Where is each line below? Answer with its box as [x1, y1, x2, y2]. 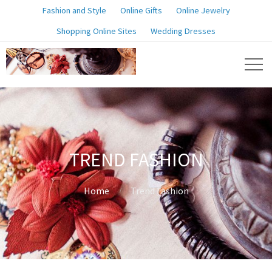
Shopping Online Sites [56, 25, 137, 36]
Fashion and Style [42, 5, 106, 16]
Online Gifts [120, 5, 162, 16]
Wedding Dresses [151, 25, 216, 36]
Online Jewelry [175, 5, 230, 16]
